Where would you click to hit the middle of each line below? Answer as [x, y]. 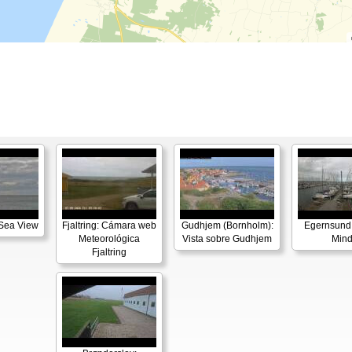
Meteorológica [109, 239]
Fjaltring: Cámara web [109, 225]
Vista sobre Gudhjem [227, 239]
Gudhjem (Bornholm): [227, 225]
